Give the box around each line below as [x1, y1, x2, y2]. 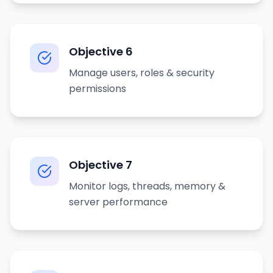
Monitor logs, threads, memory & [69, 179, 225, 193]
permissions [69, 82, 126, 96]
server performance [69, 195, 168, 209]
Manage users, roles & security [69, 66, 214, 80]
